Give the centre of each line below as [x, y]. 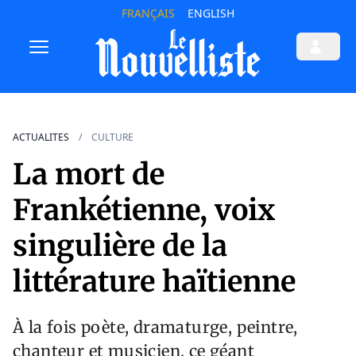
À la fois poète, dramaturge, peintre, [155, 327]
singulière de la [120, 246]
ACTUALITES [41, 137]
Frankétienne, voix [144, 211]
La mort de [89, 175]
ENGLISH [211, 13]
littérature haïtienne [154, 282]
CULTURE [112, 137]
